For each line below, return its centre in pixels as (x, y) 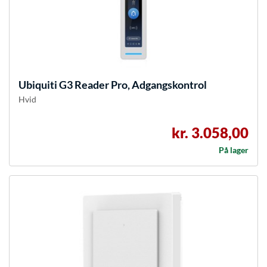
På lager (234, 150)
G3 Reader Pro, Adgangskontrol (132, 85)
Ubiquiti (38, 85)
